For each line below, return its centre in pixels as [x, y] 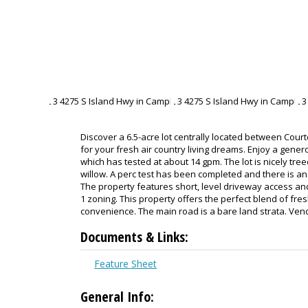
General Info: [117, 296]
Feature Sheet [125, 263]
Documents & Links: [134, 236]
